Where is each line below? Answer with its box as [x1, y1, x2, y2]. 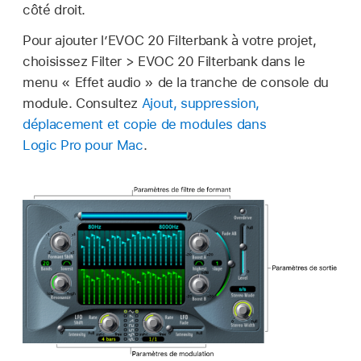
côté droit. [23, 2, 86, 19]
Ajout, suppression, [141, 95, 259, 112]
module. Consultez [23, 95, 142, 112]
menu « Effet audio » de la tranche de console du [23, 74, 329, 91]
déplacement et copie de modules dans [23, 116, 267, 133]
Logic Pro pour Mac [23, 137, 143, 154]
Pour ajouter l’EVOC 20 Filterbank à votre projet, [23, 32, 317, 49]
